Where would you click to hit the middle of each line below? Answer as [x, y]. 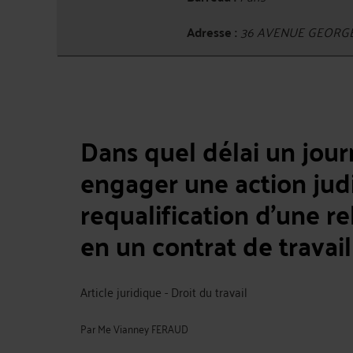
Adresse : [212, 32]
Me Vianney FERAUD [143, 328]
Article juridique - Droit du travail [164, 292]
